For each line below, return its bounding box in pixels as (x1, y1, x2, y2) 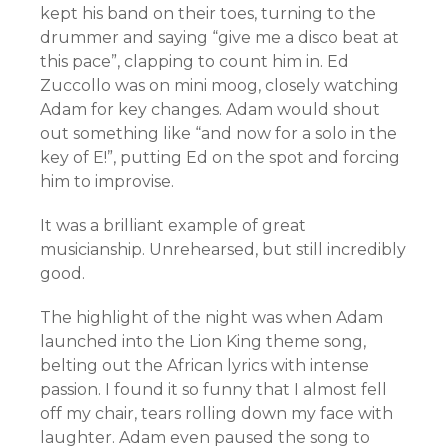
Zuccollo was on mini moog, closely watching (40, 75, 399, 95)
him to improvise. (40, 171, 174, 191)
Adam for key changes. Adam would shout (40, 99, 380, 119)
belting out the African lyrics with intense (40, 355, 369, 375)
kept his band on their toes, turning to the (40, 3, 376, 23)
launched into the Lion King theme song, (40, 331, 366, 351)
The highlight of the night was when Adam (40, 307, 383, 327)
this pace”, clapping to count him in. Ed (40, 51, 349, 71)
